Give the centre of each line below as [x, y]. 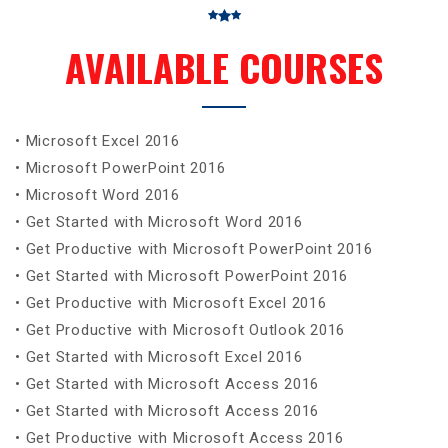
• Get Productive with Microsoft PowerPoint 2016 [194, 248]
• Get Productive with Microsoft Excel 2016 [171, 302]
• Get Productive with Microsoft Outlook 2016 [180, 329]
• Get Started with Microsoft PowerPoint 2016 [181, 275]
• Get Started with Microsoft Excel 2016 [159, 356]
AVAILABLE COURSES [224, 66]
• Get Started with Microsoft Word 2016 [159, 221]
